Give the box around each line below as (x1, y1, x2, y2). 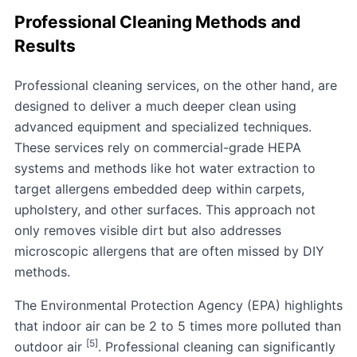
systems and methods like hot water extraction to (14, 159, 316, 176)
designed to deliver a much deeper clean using (14, 97, 296, 114)
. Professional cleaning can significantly (98, 338, 335, 355)
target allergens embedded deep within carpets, (14, 180, 304, 197)
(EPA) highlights (243, 296, 343, 313)
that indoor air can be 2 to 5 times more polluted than (14, 317, 341, 334)
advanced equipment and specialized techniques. (14, 118, 312, 135)
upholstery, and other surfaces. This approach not (14, 201, 316, 218)
